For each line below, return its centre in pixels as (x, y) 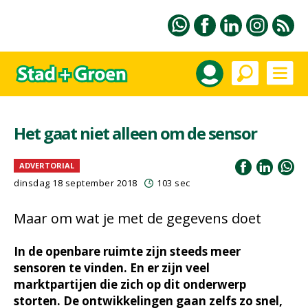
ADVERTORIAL (47, 165)
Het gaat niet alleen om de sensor (135, 133)
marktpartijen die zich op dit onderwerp (130, 284)
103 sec (174, 183)
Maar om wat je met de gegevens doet (137, 218)
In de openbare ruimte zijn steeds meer (127, 251)
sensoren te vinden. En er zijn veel (112, 268)
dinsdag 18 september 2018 (76, 183)
